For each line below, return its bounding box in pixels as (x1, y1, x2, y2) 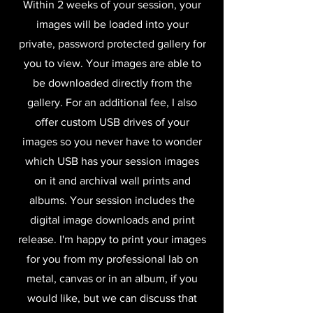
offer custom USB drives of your (35, 116, 189, 129)
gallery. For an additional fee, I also (27, 96, 197, 109)
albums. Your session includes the (29, 194, 195, 207)
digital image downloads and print (29, 214, 195, 226)
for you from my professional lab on (26, 253, 198, 265)
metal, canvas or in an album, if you (27, 272, 198, 285)
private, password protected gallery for (18, 38, 206, 50)
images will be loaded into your (36, 18, 189, 31)
